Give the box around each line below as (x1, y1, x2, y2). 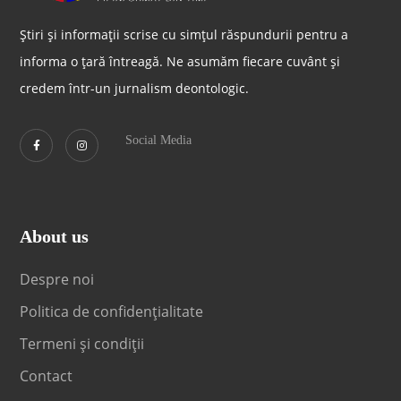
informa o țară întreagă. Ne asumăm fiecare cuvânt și (20, 53, 341, 70)
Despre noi (20, 269, 95, 289)
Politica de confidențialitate (20, 302, 204, 321)
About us (20, 226, 90, 246)
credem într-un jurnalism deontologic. (20, 80, 250, 97)
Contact (20, 366, 77, 386)
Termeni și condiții (20, 334, 145, 354)
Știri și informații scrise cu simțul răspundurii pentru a (20, 26, 349, 43)
